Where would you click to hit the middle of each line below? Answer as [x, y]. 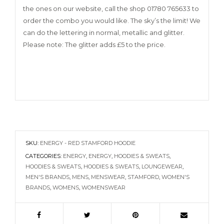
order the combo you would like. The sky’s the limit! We [112, 21]
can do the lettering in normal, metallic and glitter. [104, 33]
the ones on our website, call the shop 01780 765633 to [111, 9]
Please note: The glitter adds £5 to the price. [94, 45]
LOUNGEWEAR [162, 167]
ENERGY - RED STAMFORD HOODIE [88, 143]
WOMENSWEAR [103, 188]
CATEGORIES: [44, 156]
